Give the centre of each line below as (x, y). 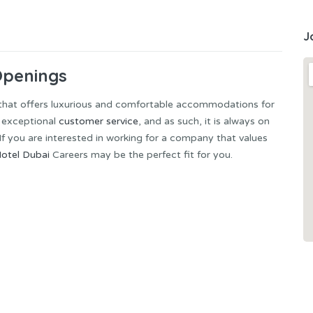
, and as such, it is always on (204, 122)
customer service (99, 122)
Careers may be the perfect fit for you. (141, 155)
